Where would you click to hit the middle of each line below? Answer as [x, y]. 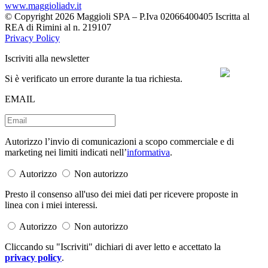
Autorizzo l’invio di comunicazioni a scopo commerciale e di [119, 141]
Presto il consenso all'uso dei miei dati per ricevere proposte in [121, 194]
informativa [148, 152]
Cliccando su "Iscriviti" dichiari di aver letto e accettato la [113, 246]
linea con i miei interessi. [51, 205]
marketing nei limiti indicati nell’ [66, 152]
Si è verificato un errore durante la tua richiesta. [94, 78]
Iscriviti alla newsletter [47, 58]
